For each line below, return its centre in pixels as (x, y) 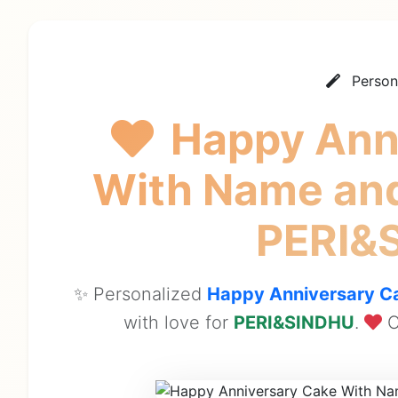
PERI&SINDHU (294, 322)
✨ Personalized (140, 294)
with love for (178, 322)
